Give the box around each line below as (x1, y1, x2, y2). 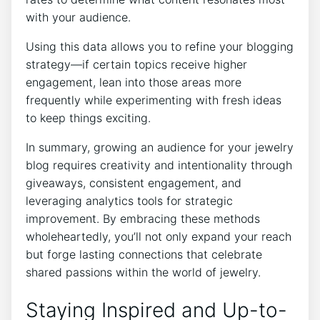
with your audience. (26, 9, 131, 24)
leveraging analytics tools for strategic (26, 193, 233, 208)
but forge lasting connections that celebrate (26, 246, 262, 261)
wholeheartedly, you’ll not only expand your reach (26, 229, 291, 244)
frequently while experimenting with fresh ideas (26, 92, 281, 107)
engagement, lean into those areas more (26, 74, 241, 89)
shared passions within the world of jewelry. (26, 264, 261, 279)
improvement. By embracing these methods (26, 211, 260, 226)
